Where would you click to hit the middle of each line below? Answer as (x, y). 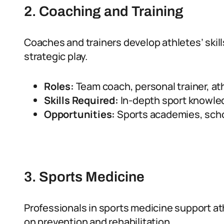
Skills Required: (81, 100)
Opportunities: (80, 114)
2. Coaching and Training (104, 11)
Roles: (59, 86)
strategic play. (56, 56)
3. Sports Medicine (84, 177)
